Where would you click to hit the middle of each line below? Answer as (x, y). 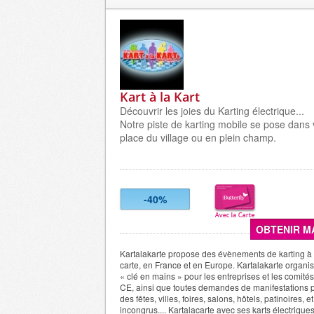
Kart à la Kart (160, 97)
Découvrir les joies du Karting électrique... (212, 111)
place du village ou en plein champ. (198, 137)
